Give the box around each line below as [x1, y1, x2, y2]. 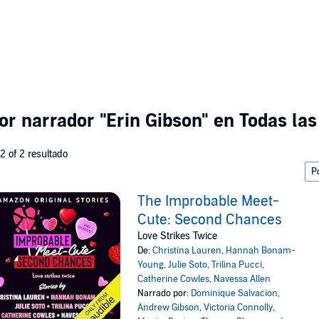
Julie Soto [168, 259, 208, 271]
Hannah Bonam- [226, 245, 296, 256]
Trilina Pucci [211, 259, 263, 271]
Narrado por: [137, 288, 192, 299]
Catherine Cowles [137, 273, 210, 285]
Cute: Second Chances [137, 211, 283, 229]
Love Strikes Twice [137, 230, 218, 242]
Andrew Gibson [137, 302, 200, 313]
